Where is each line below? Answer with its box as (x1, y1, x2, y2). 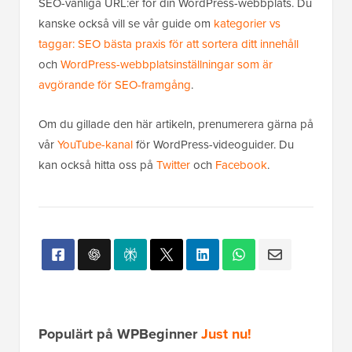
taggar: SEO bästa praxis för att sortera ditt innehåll (38, 35, 299, 53)
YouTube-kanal (57, 135, 133, 153)
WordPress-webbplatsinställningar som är (60, 55, 273, 73)
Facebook (215, 156, 267, 174)
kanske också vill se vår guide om (38, 14, 214, 32)
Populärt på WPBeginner (38, 323, 201, 344)
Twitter (156, 156, 190, 174)
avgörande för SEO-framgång (38, 75, 191, 93)
